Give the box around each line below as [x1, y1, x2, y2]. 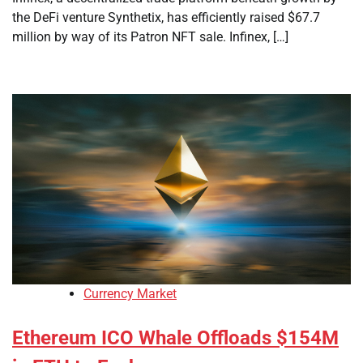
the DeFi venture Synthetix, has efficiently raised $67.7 [12, 10, 320, 25]
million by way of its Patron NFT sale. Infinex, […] [12, 29, 288, 45]
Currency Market [83, 286, 177, 302]
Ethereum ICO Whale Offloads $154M [12, 327, 339, 350]
